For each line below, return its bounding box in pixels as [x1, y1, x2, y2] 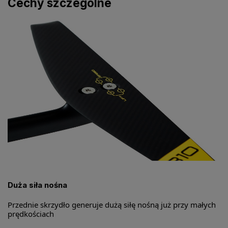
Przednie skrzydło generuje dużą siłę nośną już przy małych [8, 199, 216, 210]
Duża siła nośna [8, 180, 67, 190]
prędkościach [8, 209, 54, 219]
